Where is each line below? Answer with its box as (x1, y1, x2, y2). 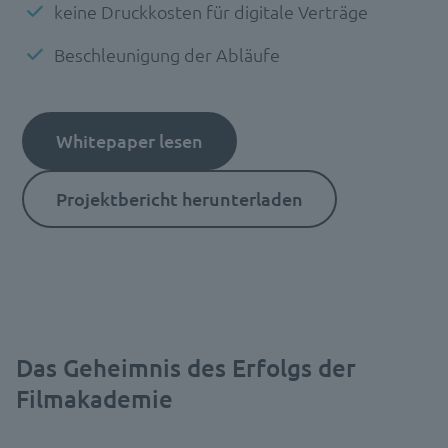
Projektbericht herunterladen (56, 186, 304, 210)
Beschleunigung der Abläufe (54, 42, 281, 66)
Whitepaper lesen (56, 128, 204, 152)
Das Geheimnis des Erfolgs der (16, 351, 356, 383)
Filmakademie (16, 382, 173, 414)
